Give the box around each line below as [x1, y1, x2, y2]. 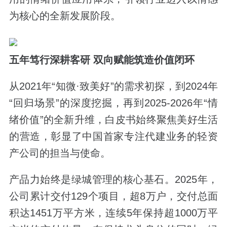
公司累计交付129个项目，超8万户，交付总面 [9, 190, 218, 202]
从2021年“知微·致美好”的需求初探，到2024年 [9, 80, 218, 92]
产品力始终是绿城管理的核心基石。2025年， [9, 173, 218, 185]
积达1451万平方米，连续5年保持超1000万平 [9, 207, 218, 218]
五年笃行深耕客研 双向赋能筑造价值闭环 [9, 54, 195, 65]
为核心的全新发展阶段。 [9, 10, 121, 21]
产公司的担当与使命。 [9, 147, 110, 159]
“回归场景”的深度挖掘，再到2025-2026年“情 [9, 97, 218, 108]
